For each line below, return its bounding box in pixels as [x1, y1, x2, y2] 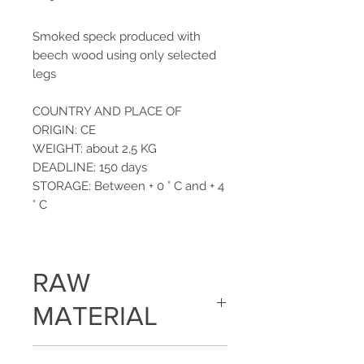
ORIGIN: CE [32, 123, 96, 137]
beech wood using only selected [32, 48, 216, 63]
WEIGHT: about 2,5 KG [32, 141, 157, 156]
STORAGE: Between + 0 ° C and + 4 [32, 179, 224, 193]
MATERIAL [32, 301, 158, 330]
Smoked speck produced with [32, 29, 201, 44]
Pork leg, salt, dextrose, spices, [32, 347, 188, 360]
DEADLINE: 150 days [32, 160, 147, 175]
